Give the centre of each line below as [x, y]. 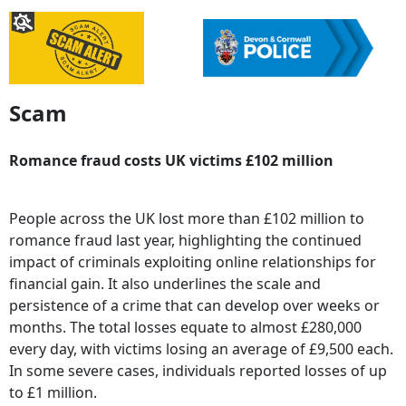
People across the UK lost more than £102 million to [187, 219]
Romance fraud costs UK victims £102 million [171, 161]
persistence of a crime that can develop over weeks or [194, 306]
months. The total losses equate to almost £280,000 [185, 328]
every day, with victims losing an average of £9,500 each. [201, 349]
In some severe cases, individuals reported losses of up [198, 371]
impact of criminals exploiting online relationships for [193, 262]
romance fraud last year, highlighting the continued [185, 241]
